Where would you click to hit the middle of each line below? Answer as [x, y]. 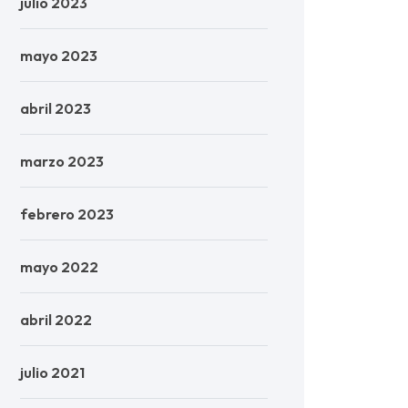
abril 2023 [56, 108]
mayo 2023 [59, 56]
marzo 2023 [62, 161]
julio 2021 [52, 372]
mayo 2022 [59, 267]
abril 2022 [56, 320]
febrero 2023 [67, 214]
